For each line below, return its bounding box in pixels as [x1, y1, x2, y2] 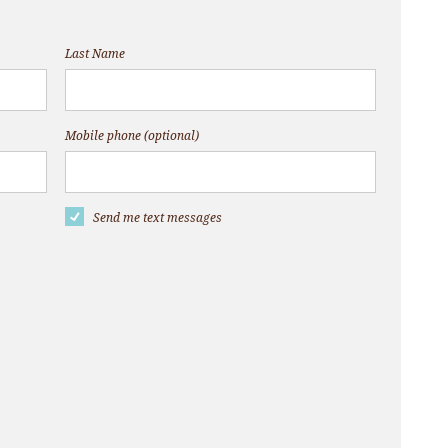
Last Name [64, 47, 125, 62]
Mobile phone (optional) [64, 129, 199, 144]
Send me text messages [92, 211, 222, 226]
